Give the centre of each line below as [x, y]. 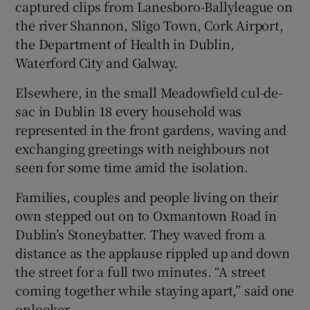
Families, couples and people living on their [147, 197]
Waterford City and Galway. [97, 63]
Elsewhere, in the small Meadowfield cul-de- [149, 92]
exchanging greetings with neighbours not [143, 148]
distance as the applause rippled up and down [153, 253]
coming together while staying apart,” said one [155, 290]
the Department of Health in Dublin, [125, 44]
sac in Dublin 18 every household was [129, 111]
